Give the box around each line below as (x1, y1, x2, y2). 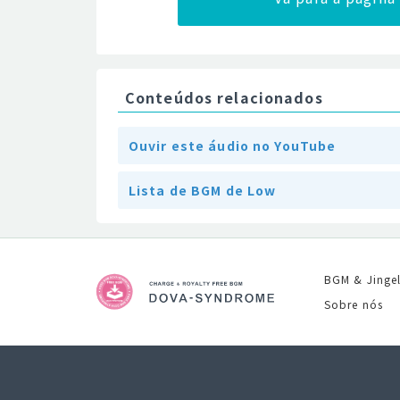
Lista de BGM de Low (129, 181, 277, 199)
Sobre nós (324, 296, 384, 312)
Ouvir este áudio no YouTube (129, 137, 337, 154)
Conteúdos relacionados (125, 87, 323, 108)
